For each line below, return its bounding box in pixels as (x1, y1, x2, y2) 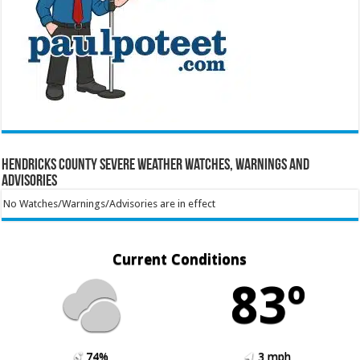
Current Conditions (112, 250, 247, 268)
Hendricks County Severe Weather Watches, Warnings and (2, 157, 310, 174)
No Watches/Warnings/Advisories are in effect (2, 197, 215, 210)
